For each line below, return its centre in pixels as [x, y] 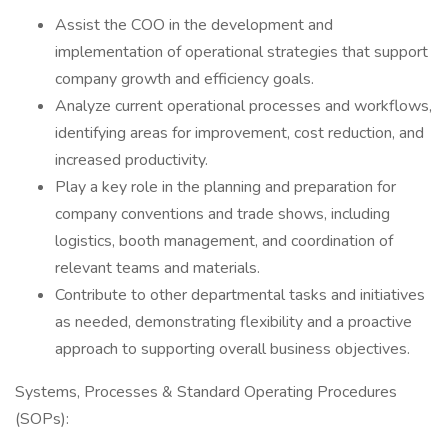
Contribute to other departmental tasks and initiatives [240, 295]
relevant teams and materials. [157, 268]
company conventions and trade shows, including [222, 214]
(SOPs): [42, 419]
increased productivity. [131, 160]
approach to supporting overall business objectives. [232, 349]
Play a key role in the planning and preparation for [225, 187]
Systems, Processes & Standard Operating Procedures [206, 392]
